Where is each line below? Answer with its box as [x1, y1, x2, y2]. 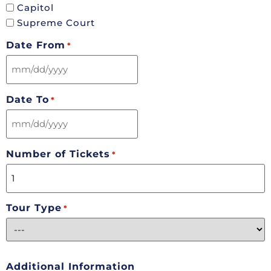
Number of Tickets [6, 148, 110, 160]
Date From [6, 39, 65, 51]
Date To [6, 93, 49, 105]
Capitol [17, 2, 54, 14]
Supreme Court [17, 17, 95, 29]
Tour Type [6, 202, 62, 214]
